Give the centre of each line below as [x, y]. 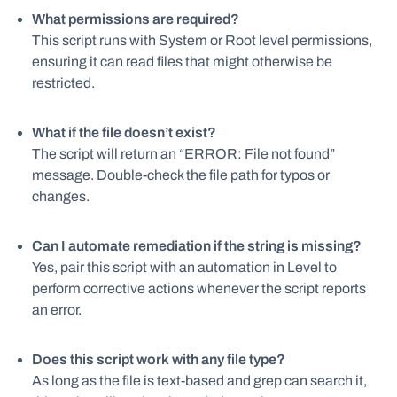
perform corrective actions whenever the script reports [199, 288]
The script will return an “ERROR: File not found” [183, 154]
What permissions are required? [136, 19]
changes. [61, 196]
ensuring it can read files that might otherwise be [182, 62]
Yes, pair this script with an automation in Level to [184, 267]
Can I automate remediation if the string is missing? [197, 246]
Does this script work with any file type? [159, 359]
